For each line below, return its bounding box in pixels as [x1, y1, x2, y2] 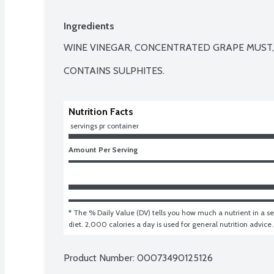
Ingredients [64, 20, 114, 32]
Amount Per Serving [68, 144, 138, 154]
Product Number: [64, 251, 137, 264]
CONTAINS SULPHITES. [64, 64, 165, 76]
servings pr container [70, 120, 139, 130]
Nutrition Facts [68, 105, 133, 117]
